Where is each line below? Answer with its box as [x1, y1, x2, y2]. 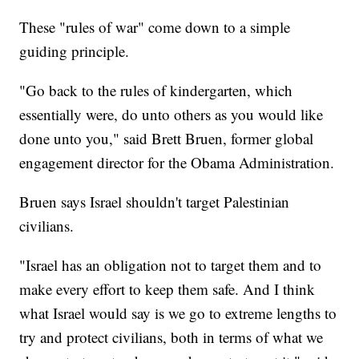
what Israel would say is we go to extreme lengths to [19, 302, 337, 323]
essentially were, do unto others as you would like [19, 103, 324, 124]
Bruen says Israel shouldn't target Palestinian [19, 191, 290, 212]
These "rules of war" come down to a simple [19, 16, 291, 37]
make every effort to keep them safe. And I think [19, 278, 316, 299]
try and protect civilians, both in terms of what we [19, 326, 324, 347]
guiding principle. [19, 40, 135, 61]
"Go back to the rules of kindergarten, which [19, 79, 293, 100]
